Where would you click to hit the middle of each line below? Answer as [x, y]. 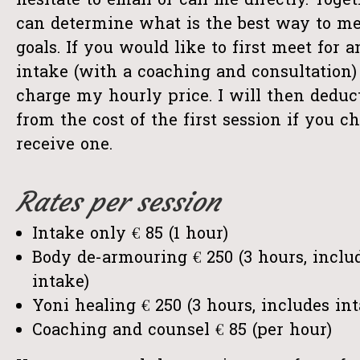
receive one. [64, 145]
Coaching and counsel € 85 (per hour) [182, 331]
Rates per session [118, 202]
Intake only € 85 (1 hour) [130, 235]
